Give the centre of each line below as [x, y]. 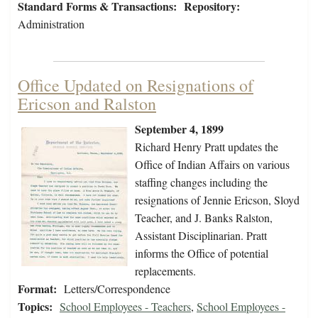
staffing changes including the [201, 182]
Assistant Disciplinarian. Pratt [201, 236]
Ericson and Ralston [87, 104]
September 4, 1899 [179, 129]
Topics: [35, 307]
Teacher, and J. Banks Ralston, [204, 218]
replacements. [165, 271]
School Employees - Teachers [125, 307]
